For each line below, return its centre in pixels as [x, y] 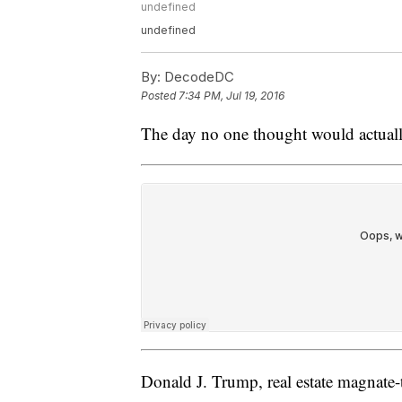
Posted [160, 96]
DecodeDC [197, 77]
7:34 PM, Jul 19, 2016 [232, 96]
